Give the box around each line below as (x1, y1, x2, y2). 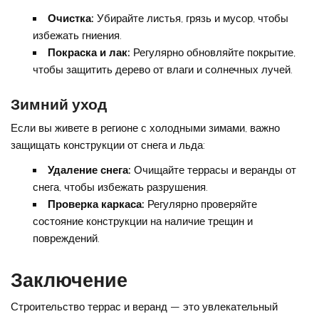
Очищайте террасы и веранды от (130, 164, 296, 177)
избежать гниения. (32, 29, 122, 43)
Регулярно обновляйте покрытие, (130, 46, 296, 60)
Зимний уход (11, 95, 108, 113)
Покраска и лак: (47, 46, 130, 60)
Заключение (11, 268, 128, 292)
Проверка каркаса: (47, 198, 145, 211)
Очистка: (47, 12, 94, 26)
